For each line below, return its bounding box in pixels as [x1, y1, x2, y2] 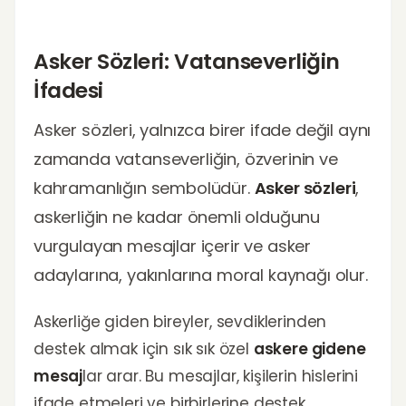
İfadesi [34, 75, 103, 105]
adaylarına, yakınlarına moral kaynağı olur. [34, 264, 368, 286]
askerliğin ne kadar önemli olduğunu [34, 206, 321, 228]
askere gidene [253, 338, 366, 360]
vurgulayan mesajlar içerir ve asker [34, 235, 312, 257]
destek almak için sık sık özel [34, 338, 254, 360]
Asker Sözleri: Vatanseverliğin [34, 46, 340, 76]
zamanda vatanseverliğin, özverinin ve [34, 148, 338, 170]
